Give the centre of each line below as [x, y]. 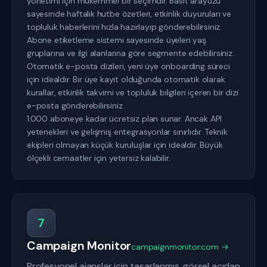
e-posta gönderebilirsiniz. [76, 105]
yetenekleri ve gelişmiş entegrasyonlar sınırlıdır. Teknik [127, 132]
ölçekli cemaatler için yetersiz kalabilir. [99, 158]
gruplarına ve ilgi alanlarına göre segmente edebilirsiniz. [131, 53]
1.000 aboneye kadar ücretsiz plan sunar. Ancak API [125, 119]
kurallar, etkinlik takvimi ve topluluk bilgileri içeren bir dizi [133, 92]
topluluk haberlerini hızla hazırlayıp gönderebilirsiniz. [125, 27]
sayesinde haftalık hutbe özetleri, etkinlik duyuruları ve [129, 14]
